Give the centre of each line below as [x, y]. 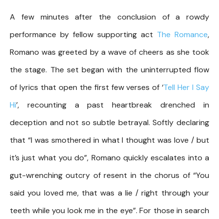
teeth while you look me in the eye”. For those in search [109, 210]
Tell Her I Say [186, 87]
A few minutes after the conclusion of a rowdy [109, 17]
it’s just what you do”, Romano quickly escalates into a [109, 157]
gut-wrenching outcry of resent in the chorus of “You [109, 175]
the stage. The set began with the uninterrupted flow [109, 69]
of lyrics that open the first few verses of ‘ [87, 87]
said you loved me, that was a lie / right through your [109, 193]
